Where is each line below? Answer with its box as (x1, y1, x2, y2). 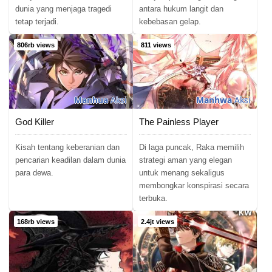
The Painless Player (139, 116, 219, 127)
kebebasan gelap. (139, 17, 201, 27)
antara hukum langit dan (139, 4, 223, 14)
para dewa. (15, 168, 53, 177)
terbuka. (139, 193, 168, 203)
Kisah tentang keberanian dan (15, 142, 120, 152)
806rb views (17, 41, 55, 49)
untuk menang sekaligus (139, 168, 225, 177)
